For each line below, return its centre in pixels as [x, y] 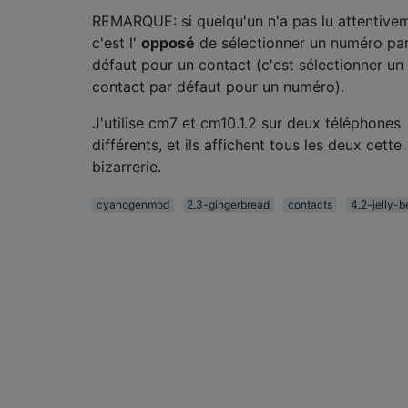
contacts [310, 204]
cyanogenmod [133, 204]
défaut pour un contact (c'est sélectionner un [248, 64]
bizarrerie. [127, 166]
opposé [168, 42]
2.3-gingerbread [229, 204]
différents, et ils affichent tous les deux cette [247, 144]
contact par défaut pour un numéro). [218, 86]
